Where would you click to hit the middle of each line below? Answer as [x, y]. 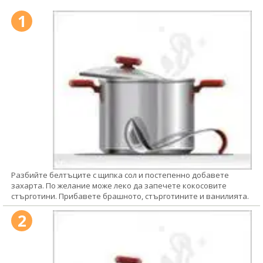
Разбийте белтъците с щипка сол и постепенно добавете [120, 175]
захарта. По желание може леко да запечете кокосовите [119, 186]
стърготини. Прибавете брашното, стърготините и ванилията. [130, 196]
